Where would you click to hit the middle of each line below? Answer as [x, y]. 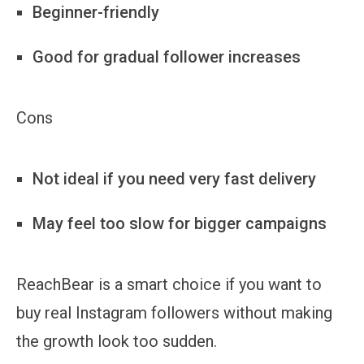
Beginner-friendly [96, 12]
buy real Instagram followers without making [174, 312]
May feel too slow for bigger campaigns [180, 223]
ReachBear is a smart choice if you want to [169, 284]
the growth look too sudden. [117, 341]
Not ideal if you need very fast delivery [174, 178]
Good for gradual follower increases [167, 56]
